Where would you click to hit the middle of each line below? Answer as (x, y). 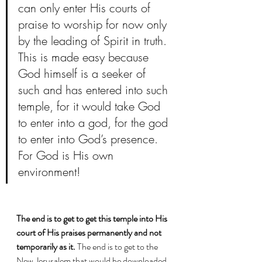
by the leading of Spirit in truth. (94, 40)
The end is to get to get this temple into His (93, 218)
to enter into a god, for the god (95, 122)
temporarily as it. (47, 246)
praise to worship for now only (94, 24)
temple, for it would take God (91, 106)
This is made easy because (85, 57)
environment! (51, 171)
